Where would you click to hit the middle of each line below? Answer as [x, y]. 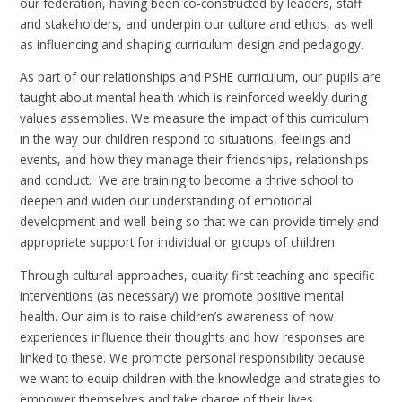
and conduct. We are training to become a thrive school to [187, 180]
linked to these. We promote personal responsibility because [193, 357]
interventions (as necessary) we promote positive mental [182, 295]
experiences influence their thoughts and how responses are [193, 336]
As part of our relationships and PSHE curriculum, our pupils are [201, 77]
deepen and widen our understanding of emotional [166, 201]
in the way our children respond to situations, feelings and [186, 139]
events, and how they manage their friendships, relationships [195, 160]
